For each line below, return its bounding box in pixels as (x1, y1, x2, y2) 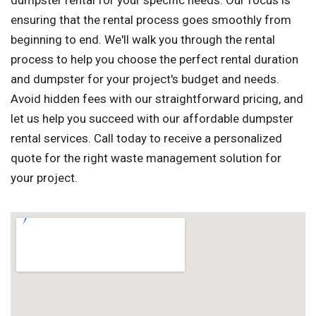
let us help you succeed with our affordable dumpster (11, 111, 293, 126)
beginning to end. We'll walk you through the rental (11, 32, 275, 47)
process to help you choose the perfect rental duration (11, 52, 298, 67)
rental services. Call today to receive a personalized (11, 131, 282, 146)
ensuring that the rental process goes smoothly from (11, 13, 291, 28)
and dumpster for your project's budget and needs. (11, 72, 279, 87)
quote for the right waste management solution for (11, 151, 281, 166)
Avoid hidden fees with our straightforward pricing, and (11, 92, 303, 107)
